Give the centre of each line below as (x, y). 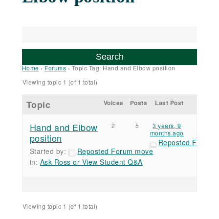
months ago (167, 133)
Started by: (49, 151)
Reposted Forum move (115, 151)
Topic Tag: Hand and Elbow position (123, 68)
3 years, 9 (167, 126)
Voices (113, 103)
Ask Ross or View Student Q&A (91, 162)
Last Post (169, 103)
